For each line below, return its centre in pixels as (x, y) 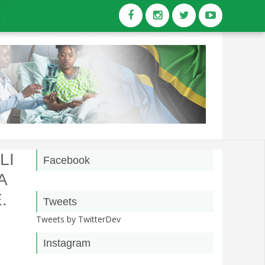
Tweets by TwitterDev (78, 219)
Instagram (67, 243)
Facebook (67, 160)
